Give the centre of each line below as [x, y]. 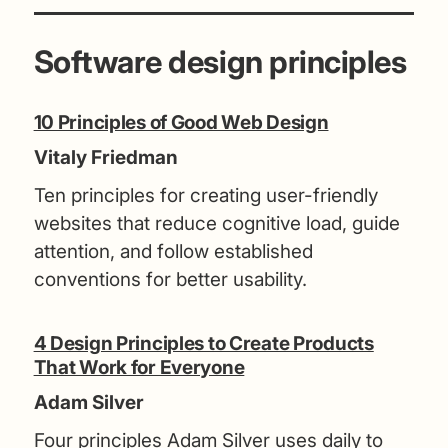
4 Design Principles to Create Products [203, 343]
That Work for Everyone [139, 367]
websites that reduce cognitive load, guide [216, 223]
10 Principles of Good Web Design [181, 122]
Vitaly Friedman [105, 157]
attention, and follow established [173, 251]
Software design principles [220, 61]
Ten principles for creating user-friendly [205, 195]
